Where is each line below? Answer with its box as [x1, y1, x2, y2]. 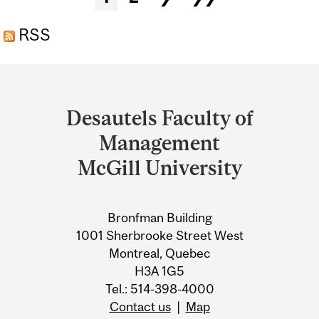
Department [12, 67, 139, 94]
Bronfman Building [107, 210, 212, 226]
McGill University [77, 155, 242, 179]
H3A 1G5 [135, 263, 184, 279]
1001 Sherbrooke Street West [75, 228, 244, 244]
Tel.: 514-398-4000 [105, 281, 214, 297]
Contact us [109, 299, 171, 315]
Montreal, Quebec [108, 246, 211, 261]
